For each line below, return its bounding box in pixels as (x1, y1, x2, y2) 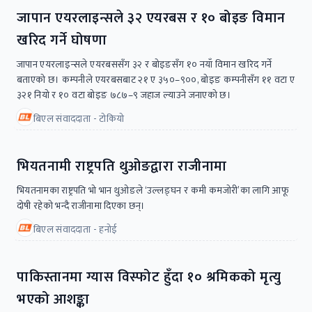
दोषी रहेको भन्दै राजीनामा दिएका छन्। (17, 197, 146, 214)
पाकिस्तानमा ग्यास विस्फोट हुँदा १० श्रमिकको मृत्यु (17, 265, 281, 289)
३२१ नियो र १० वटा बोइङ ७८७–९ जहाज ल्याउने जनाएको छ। (17, 86, 232, 103)
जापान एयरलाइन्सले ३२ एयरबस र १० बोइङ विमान (17, 6, 286, 30)
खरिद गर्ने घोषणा (17, 28, 107, 52)
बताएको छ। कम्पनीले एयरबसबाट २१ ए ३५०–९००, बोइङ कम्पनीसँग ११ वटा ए (17, 71, 295, 88)
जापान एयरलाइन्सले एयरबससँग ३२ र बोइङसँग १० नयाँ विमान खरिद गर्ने (17, 56, 272, 72)
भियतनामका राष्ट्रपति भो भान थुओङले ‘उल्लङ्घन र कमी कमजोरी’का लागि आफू (17, 182, 289, 198)
